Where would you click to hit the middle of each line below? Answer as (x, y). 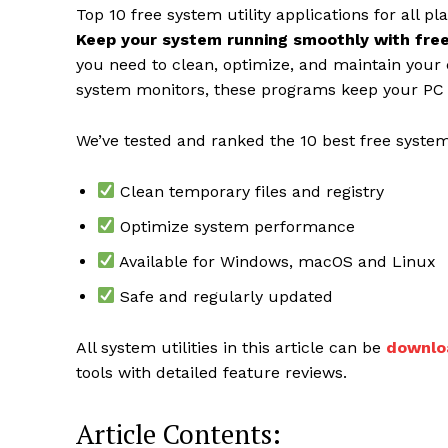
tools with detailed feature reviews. (211, 372)
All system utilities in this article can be (231, 347)
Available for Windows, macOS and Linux (276, 261)
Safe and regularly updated (224, 296)
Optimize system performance (235, 226)
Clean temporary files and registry (250, 191)
